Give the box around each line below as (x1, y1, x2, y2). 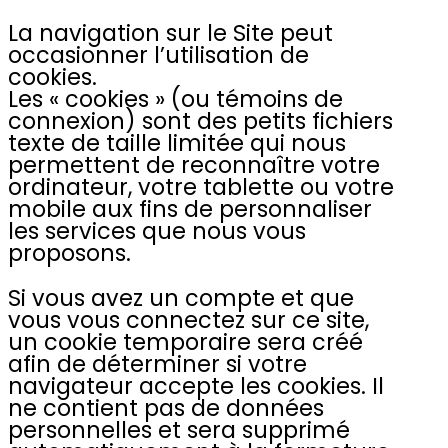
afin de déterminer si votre (8, 347, 307, 380)
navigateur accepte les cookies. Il (8, 369, 384, 402)
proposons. (8, 237, 131, 270)
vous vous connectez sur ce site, (8, 303, 369, 336)
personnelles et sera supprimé (8, 413, 350, 446)
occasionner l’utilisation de (8, 39, 309, 72)
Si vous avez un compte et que (8, 281, 354, 314)
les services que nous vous (8, 215, 306, 248)
